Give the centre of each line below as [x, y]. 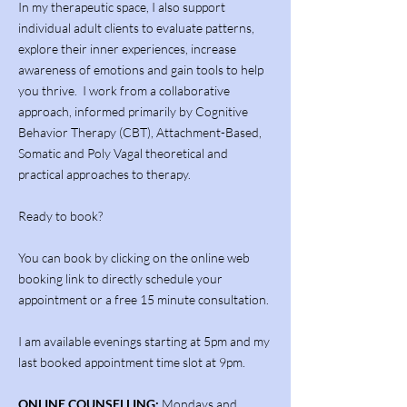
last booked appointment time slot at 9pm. [132, 362]
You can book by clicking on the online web [134, 258]
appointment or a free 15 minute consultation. [144, 299]
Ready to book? [60, 216]
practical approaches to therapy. [106, 174]
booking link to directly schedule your [120, 278]
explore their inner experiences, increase [127, 49]
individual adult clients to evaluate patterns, [136, 28]
